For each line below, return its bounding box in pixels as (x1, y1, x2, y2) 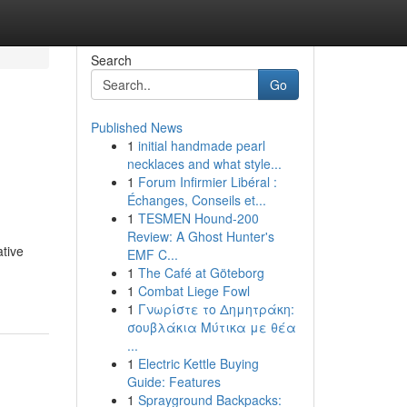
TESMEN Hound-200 (137, 209, 259, 227)
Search (90, 51, 132, 69)
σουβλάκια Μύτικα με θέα (126, 318, 296, 336)
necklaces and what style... (126, 154, 282, 173)
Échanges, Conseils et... (126, 191, 266, 209)
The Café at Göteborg (137, 263, 264, 282)
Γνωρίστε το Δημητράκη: (137, 300, 294, 318)
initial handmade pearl (137, 136, 265, 154)
